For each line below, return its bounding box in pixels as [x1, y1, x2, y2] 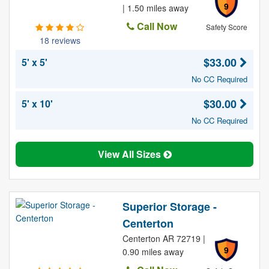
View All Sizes [97, 147, 163, 161]
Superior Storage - [122, 199, 217, 214]
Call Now [134, 19, 177, 33]
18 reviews [39, 34, 80, 46]
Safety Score [205, 22, 247, 32]
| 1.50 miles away [122, 2, 189, 14]
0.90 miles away [122, 246, 184, 258]
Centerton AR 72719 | [122, 232, 205, 244]
